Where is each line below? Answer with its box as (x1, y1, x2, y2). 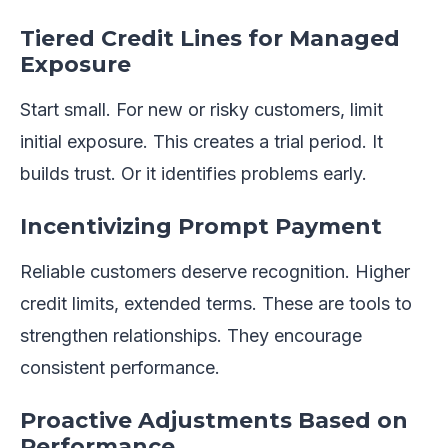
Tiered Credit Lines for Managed (20, 24, 400, 52)
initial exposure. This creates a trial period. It (20, 130, 383, 152)
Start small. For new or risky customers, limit (20, 98, 383, 120)
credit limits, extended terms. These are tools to (20, 292, 412, 314)
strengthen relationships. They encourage (20, 324, 362, 346)
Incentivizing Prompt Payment (20, 212, 382, 240)
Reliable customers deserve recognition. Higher (20, 260, 410, 282)
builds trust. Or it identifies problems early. (20, 162, 367, 184)
